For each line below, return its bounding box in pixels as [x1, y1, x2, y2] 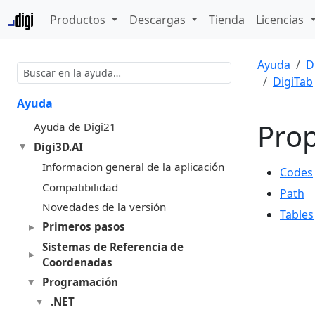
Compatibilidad [41, 179, 118, 194]
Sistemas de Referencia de [41, 239, 184, 254]
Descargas [129, 12, 188, 27]
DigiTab [273, 74, 313, 89]
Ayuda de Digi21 [33, 120, 116, 134]
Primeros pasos [41, 219, 125, 234]
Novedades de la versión [41, 199, 166, 214]
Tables [280, 207, 314, 223]
